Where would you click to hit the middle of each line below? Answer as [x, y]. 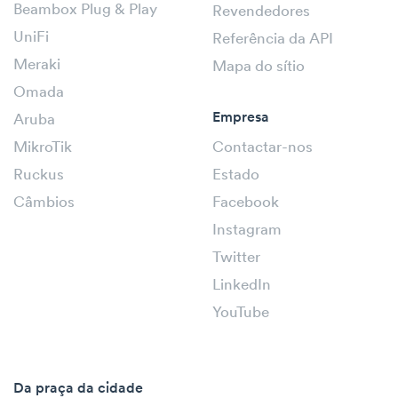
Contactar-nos [263, 147]
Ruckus [39, 175]
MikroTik [43, 147]
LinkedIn [242, 285]
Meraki [37, 65]
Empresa [241, 118]
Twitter [236, 258]
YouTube [241, 313]
